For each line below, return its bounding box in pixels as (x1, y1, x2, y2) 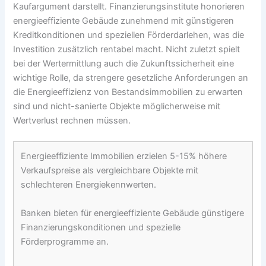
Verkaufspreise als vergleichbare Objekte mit (21, 165, 199, 176)
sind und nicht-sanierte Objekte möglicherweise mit (13, 100, 221, 112)
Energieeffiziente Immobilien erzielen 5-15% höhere (21, 151, 227, 162)
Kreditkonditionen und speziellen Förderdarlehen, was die (13, 29, 245, 40)
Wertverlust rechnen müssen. (13, 115, 131, 126)
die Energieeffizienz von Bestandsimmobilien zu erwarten (13, 86, 243, 97)
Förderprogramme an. (21, 236, 109, 247)
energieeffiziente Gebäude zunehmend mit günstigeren (13, 15, 235, 26)
